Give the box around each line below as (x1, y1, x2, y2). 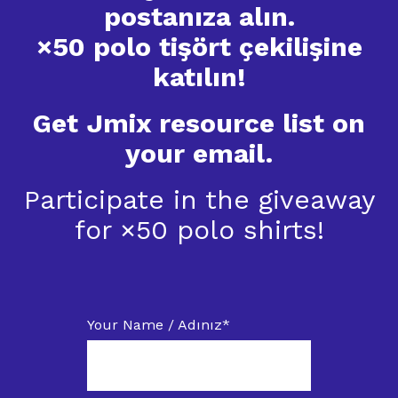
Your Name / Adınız (87, 316, 222, 334)
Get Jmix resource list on (33, 107, 365, 139)
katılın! (152, 61, 246, 92)
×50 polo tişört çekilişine (36, 31, 362, 62)
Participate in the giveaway (23, 184, 375, 215)
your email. (125, 138, 273, 169)
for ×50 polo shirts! (74, 214, 324, 245)
